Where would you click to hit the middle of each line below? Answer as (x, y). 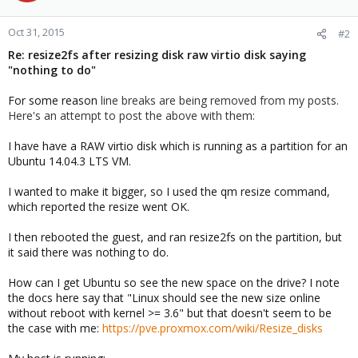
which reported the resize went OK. (99, 207)
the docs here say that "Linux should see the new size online (164, 298)
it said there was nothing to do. (88, 252)
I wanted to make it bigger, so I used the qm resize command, (169, 191)
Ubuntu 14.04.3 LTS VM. (70, 161)
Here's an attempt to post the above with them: (131, 115)
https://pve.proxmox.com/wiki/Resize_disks (213, 328)
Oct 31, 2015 (36, 32)
